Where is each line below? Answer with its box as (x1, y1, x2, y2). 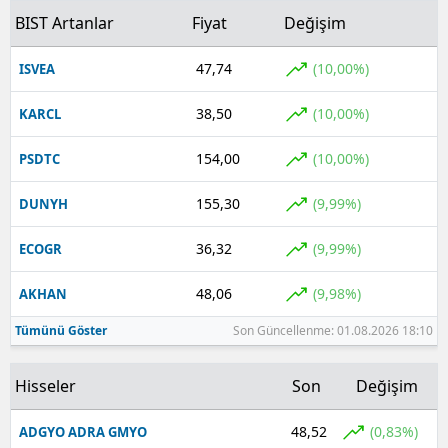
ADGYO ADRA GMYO (19, 422, 147, 441)
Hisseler (15, 374, 76, 397)
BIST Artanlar (15, 11, 114, 34)
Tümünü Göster (15, 321, 107, 339)
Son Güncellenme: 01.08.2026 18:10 (233, 321, 433, 339)
